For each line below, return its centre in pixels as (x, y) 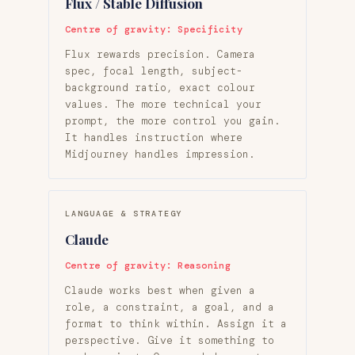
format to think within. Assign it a (176, 323)
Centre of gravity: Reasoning (148, 265)
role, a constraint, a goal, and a (170, 307)
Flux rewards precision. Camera (160, 54)
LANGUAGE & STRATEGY (124, 213)
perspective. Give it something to (170, 340)
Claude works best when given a (160, 290)
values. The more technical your (163, 104)
